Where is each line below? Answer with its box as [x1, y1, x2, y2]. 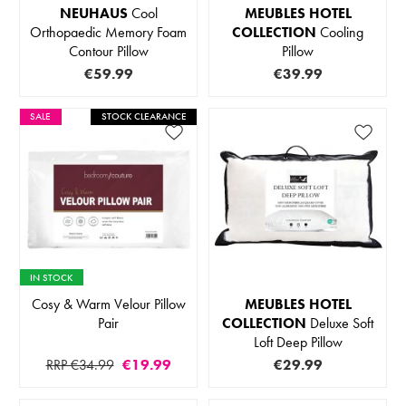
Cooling [316, 23, 363, 43]
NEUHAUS [59, 4, 128, 24]
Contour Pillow [68, 42, 149, 62]
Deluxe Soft [306, 314, 373, 333]
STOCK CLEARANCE [101, 110, 187, 123]
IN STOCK [30, 270, 73, 284]
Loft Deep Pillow [253, 333, 343, 353]
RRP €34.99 [45, 355, 114, 375]
